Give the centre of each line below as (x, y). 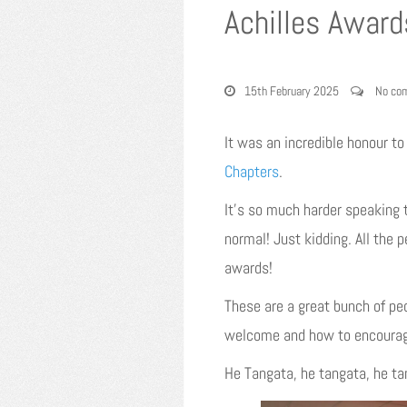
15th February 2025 (292, 91)
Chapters (252, 171)
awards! (248, 268)
